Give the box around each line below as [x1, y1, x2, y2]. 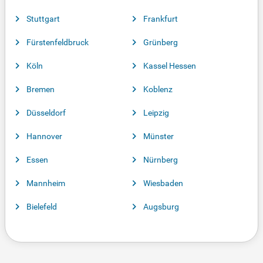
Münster [143, 131, 174, 141]
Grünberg [143, 38, 178, 48]
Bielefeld [26, 202, 57, 212]
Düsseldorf [26, 108, 66, 118]
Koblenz [143, 85, 173, 95]
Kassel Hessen [143, 61, 196, 71]
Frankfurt [143, 14, 178, 24]
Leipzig [143, 108, 169, 118]
